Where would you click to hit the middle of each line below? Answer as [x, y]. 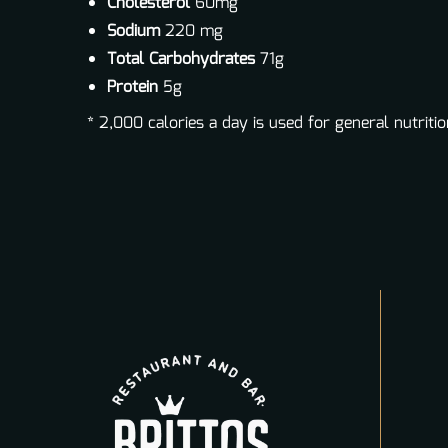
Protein [132, 87]
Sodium [133, 31]
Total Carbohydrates [181, 59]
